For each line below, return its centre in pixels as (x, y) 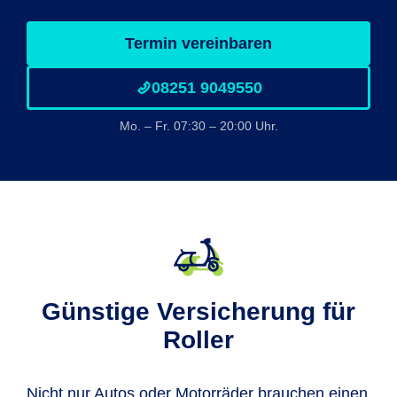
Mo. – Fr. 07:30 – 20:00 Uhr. (198, 126)
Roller (198, 340)
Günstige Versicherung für (198, 311)
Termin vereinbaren (198, 43)
